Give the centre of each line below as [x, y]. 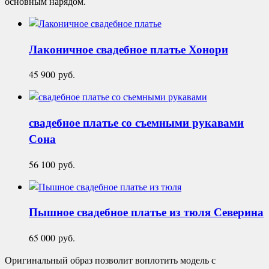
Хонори [208, 49]
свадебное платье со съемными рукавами [136, 122]
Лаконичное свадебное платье [109, 49]
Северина [239, 212]
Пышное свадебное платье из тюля [121, 212]
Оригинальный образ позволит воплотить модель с [110, 260]
